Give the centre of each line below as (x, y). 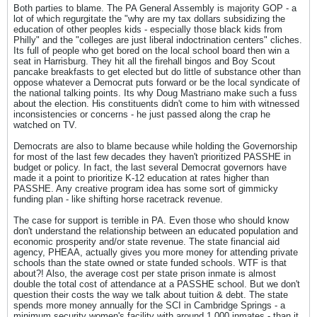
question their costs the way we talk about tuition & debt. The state (151, 295)
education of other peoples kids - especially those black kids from (148, 29)
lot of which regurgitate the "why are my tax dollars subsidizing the (149, 19)
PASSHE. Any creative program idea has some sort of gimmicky (146, 189)
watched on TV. (45, 125)
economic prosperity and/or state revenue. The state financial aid (146, 242)
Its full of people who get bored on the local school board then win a (151, 51)
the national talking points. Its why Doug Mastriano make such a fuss (155, 93)
